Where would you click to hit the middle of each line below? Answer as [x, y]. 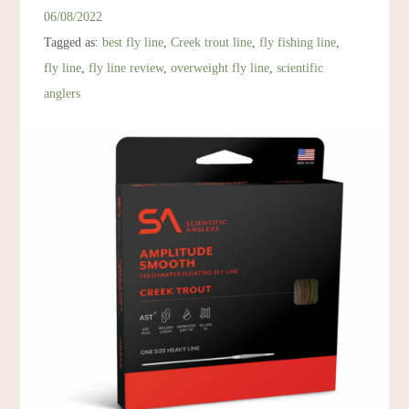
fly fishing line [298, 42]
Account [51, 68]
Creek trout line [212, 42]
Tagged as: [73, 42]
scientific [300, 68]
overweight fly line [220, 68]
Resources [55, 11]
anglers [63, 94]
